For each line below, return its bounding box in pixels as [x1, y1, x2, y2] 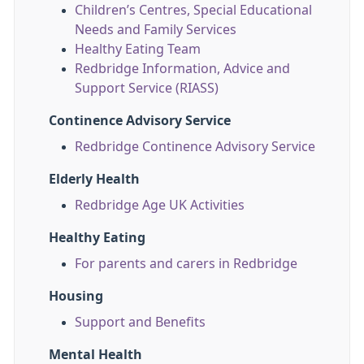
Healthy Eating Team [75, 42, 201, 55]
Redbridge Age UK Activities [75, 198, 245, 211]
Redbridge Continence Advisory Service [75, 140, 315, 153]
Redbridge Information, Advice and [75, 62, 290, 75]
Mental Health [49, 348, 142, 361]
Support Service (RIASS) [75, 81, 219, 94]
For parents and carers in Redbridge [75, 257, 297, 270]
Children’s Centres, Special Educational [75, 3, 312, 16]
